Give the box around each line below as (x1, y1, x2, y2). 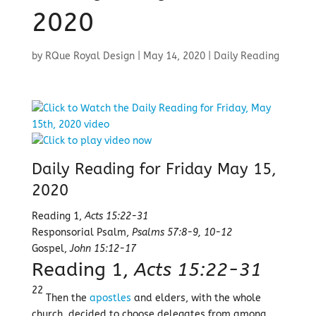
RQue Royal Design (44, 50, 135, 62)
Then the (42, 292, 90, 304)
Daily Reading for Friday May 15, (31, 160, 276, 178)
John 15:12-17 (69, 243, 136, 255)
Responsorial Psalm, (31, 226, 132, 238)
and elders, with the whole (130, 292, 261, 304)
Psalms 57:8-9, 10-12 (131, 226, 232, 238)
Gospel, (31, 243, 70, 255)
